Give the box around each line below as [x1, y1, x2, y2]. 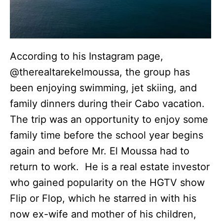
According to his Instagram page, [10, 50, 163, 62]
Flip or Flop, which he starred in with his [10, 192, 196, 204]
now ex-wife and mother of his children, [10, 208, 196, 220]
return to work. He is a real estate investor [10, 160, 210, 173]
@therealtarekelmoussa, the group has [10, 66, 190, 78]
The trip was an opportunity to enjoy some [10, 113, 208, 125]
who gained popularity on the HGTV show [10, 176, 205, 188]
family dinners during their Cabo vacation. [10, 97, 208, 110]
